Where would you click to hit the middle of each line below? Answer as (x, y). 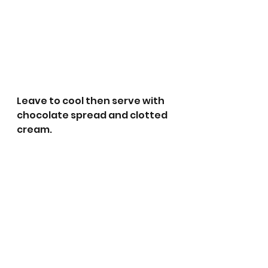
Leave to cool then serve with (92, 100)
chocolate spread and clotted (93, 115)
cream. (34, 129)
